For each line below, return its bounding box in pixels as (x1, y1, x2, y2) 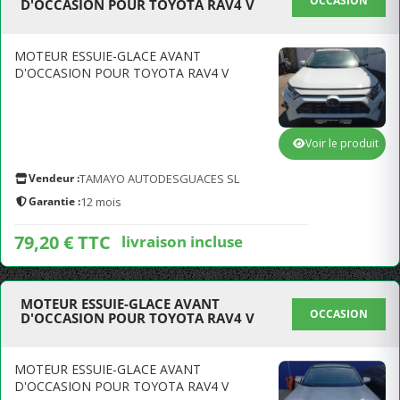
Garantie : (29, 194, 80, 209)
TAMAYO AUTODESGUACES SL (79, 171, 239, 187)
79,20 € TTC (14, 230, 111, 254)
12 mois (80, 194, 121, 210)
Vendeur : (29, 171, 79, 186)
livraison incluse (121, 230, 243, 252)
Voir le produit (305, 136, 379, 151)
